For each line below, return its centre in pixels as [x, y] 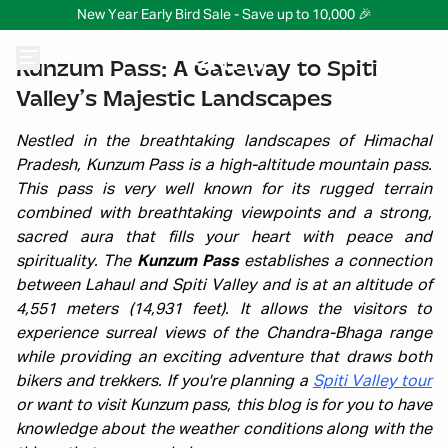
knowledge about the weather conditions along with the [224, 430]
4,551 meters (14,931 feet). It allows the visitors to [224, 310]
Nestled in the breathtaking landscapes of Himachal [224, 142]
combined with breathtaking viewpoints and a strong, [224, 214]
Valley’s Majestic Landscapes [174, 98]
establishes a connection [336, 262]
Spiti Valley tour [372, 382]
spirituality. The [76, 262]
